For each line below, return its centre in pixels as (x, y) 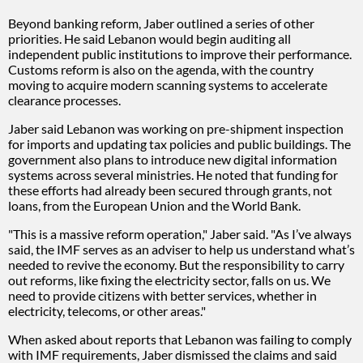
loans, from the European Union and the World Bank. (154, 205)
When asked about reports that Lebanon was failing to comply (180, 339)
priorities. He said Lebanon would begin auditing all (149, 38)
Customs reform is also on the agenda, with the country (161, 69)
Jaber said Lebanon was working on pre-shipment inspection (176, 128)
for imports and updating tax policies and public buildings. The (179, 143)
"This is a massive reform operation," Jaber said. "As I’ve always (180, 233)
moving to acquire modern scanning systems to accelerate (168, 84)
